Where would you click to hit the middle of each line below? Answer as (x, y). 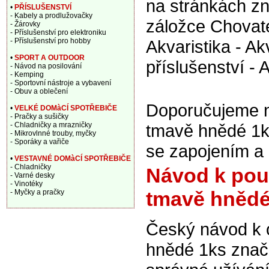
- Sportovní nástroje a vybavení (61, 83)
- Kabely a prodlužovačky (51, 16)
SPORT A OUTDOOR (50, 58)
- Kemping (27, 74)
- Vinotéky (26, 184)
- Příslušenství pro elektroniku (58, 32)
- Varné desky (32, 175)
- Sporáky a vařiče (40, 142)
